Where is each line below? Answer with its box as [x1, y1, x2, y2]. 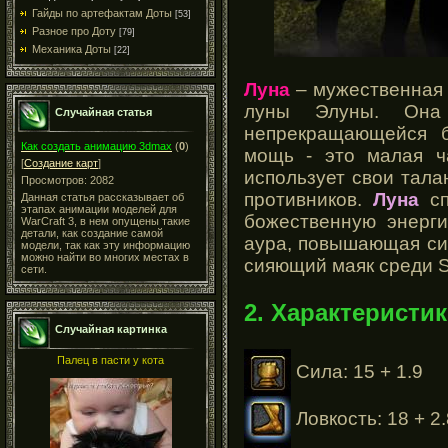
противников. [244, 188, 373, 210]
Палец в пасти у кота [57, 354, 164, 366]
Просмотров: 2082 [21, 174, 114, 186]
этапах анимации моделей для [21, 203, 177, 215]
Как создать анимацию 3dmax [21, 140, 172, 152]
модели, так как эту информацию [21, 239, 190, 251]
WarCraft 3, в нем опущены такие [21, 215, 190, 227]
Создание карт [24, 157, 98, 169]
